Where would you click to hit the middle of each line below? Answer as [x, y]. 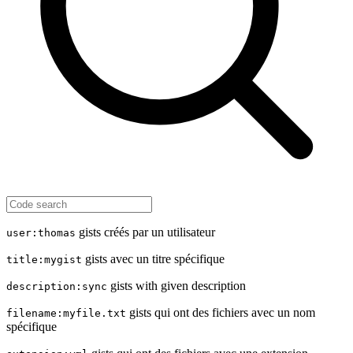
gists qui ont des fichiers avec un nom [221, 312]
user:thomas [41, 233]
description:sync [57, 286]
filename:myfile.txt [66, 313]
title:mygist [44, 260]
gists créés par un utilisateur [145, 232]
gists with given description [176, 286]
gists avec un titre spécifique [153, 259]
